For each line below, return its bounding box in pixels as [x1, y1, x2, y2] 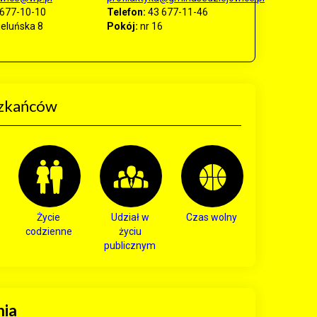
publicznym [104, 240, 156, 251]
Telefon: [107, 6, 146, 18]
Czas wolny [185, 212, 237, 223]
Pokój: [107, 21, 138, 32]
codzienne [25, 226, 72, 237]
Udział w [110, 212, 149, 223]
